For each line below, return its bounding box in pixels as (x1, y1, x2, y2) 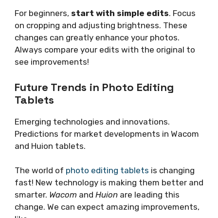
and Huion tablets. (15, 141, 86, 151)
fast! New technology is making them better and (15, 178, 203, 188)
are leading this (118, 190, 180, 200)
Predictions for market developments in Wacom (15, 128, 199, 139)
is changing (149, 165, 195, 176)
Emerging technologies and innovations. (15, 116, 170, 127)
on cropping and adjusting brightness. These (15, 20, 187, 31)
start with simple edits (71, 8, 169, 18)
